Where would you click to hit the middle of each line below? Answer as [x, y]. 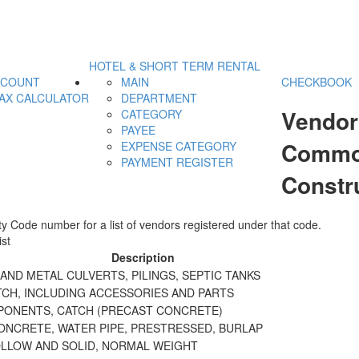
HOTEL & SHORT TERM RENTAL [175, 66]
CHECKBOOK [317, 82]
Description [143, 257]
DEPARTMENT [159, 98]
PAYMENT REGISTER [177, 162]
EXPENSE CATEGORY [179, 146]
